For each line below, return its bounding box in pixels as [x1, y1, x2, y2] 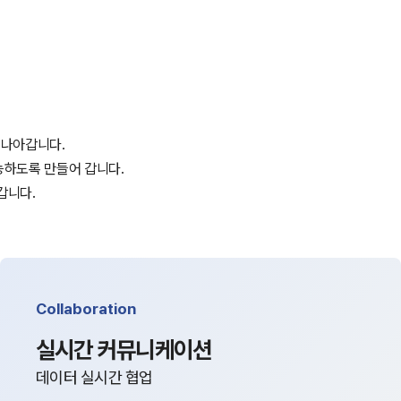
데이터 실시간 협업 [36, 368, 153, 387]
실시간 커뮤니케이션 [36, 336, 212, 363]
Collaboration [36, 300, 136, 318]
